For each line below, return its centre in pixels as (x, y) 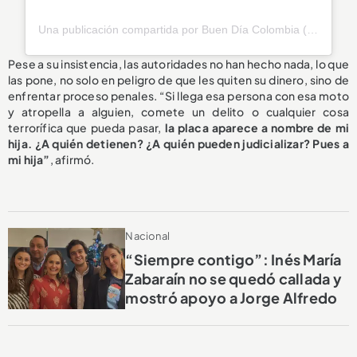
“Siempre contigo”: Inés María (233, 259)
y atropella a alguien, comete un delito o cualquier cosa (178, 112)
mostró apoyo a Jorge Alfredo (231, 297)
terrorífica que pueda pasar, (86, 128)
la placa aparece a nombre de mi (257, 128)
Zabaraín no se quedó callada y (233, 278)
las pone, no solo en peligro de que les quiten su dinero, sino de (178, 80)
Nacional (147, 235)
